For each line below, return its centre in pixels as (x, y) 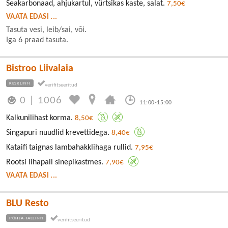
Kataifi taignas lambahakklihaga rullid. (70, 148)
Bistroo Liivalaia (40, 68)
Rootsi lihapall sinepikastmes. (56, 162)
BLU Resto (27, 204)
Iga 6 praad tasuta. (37, 40)
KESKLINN (20, 83)
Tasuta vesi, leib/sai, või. (46, 30)
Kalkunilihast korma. (40, 118)
